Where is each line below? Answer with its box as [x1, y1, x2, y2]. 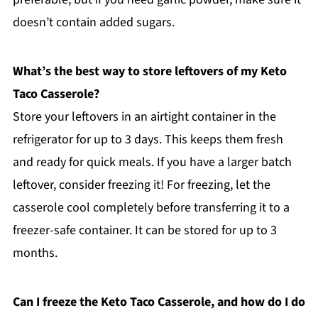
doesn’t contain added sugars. [12, 13, 175, 31]
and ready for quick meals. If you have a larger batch [12, 153, 292, 171]
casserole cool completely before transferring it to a [12, 198, 290, 216]
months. [12, 243, 57, 262]
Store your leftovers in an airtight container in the [12, 107, 276, 126]
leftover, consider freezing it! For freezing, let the [12, 175, 270, 194]
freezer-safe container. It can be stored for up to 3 [12, 221, 277, 239]
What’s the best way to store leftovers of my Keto [12, 62, 287, 80]
